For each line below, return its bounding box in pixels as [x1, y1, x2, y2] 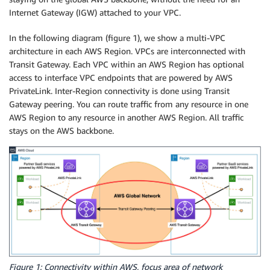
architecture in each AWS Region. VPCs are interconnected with [9, 45, 245, 56]
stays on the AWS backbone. [9, 125, 114, 136]
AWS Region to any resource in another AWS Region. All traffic [9, 111, 243, 122]
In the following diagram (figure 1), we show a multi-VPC [9, 32, 225, 43]
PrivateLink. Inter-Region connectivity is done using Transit [9, 85, 230, 96]
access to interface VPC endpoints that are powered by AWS [9, 72, 233, 83]
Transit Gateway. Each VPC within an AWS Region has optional [9, 58, 244, 69]
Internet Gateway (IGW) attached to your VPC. [9, 7, 181, 17]
